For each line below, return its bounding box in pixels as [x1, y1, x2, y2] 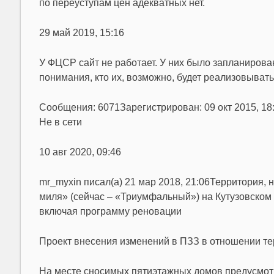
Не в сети [39, 117, 82, 127]
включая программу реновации [39, 206, 182, 217]
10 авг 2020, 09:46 [39, 147, 121, 157]
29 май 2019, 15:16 [39, 28, 124, 38]
